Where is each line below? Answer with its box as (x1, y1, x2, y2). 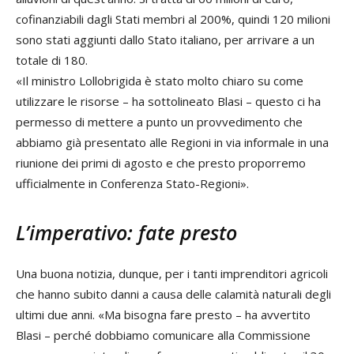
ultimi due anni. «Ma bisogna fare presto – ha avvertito (16, 307, 311, 323)
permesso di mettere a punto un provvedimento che (16, 114, 303, 130)
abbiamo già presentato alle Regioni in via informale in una (16, 134, 329, 151)
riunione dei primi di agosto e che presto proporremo (16, 155, 306, 171)
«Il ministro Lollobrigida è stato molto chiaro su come (16, 73, 303, 89)
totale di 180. (16, 52, 88, 69)
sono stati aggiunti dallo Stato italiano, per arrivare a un (16, 32, 314, 48)
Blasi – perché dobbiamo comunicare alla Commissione (16, 327, 311, 344)
